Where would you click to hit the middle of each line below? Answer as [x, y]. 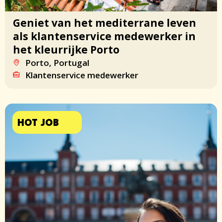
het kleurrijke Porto [66, 49]
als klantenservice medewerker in [104, 36]
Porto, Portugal [57, 62]
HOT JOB [38, 123]
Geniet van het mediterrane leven [105, 23]
